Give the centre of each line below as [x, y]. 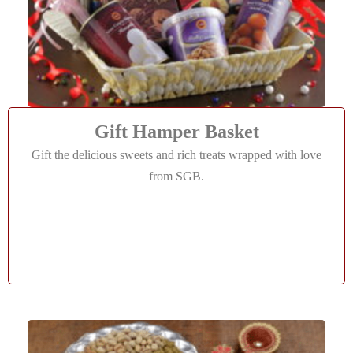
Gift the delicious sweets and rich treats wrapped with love [176, 155]
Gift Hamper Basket [176, 132]
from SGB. [176, 176]
